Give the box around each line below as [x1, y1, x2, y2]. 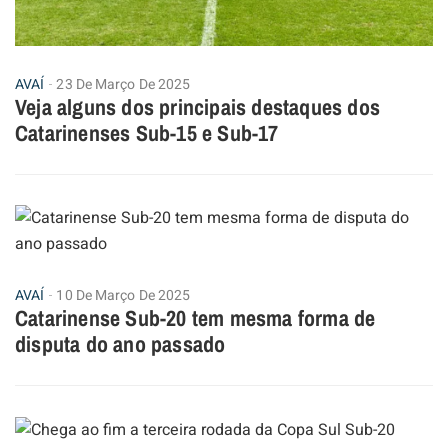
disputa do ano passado [15, 329, 226, 360]
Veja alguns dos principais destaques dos [15, 92, 381, 123]
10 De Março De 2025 [56, 285, 191, 307]
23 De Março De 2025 [56, 74, 191, 96]
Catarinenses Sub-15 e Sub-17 [15, 118, 279, 149]
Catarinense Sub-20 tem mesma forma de [15, 303, 376, 334]
